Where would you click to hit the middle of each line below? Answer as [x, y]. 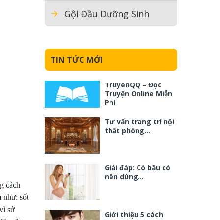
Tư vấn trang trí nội [139, 121]
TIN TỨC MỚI [77, 60]
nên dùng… [124, 177]
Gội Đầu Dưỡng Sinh [107, 14]
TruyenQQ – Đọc [133, 85]
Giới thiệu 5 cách [134, 214]
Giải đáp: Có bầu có [137, 168]
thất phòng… [127, 130]
